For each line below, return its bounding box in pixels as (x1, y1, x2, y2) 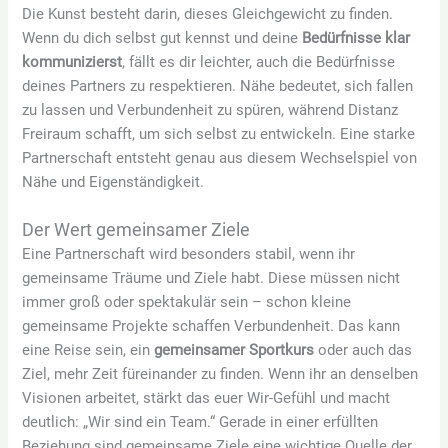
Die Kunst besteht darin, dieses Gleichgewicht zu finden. (22, 5, 394, 24)
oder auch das (314, 340, 413, 359)
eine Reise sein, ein (22, 340, 155, 359)
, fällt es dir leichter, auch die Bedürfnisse (122, 53, 396, 72)
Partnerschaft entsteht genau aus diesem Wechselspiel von (22, 149, 418, 168)
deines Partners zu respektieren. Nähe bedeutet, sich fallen (22, 77, 414, 96)
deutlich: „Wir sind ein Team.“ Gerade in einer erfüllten (22, 412, 379, 431)
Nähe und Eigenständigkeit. (22, 173, 205, 192)
